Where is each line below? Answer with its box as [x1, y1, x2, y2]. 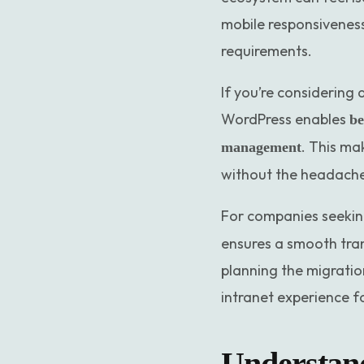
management [221, 139, 301, 156]
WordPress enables [221, 110, 349, 129]
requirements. [221, 41, 312, 61]
